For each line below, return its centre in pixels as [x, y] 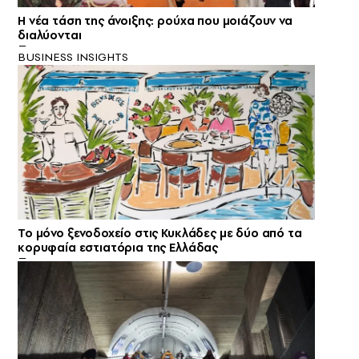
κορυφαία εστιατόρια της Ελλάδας [118, 247]
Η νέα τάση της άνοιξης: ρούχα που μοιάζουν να [155, 20]
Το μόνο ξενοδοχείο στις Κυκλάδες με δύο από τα [160, 233]
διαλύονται [50, 35]
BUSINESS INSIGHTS [73, 56]
